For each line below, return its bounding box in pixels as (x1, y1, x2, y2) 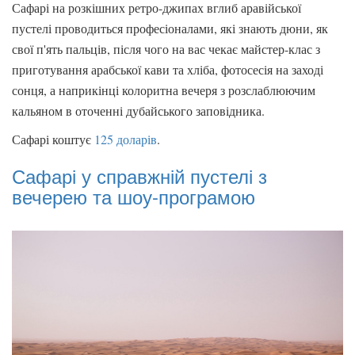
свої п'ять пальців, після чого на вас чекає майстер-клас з (12, 40, 320, 58)
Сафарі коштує (12, 131, 94, 148)
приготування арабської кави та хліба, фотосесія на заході (12, 61, 323, 78)
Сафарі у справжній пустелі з (12, 162, 267, 190)
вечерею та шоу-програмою (12, 182, 255, 211)
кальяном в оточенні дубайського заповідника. (12, 102, 265, 120)
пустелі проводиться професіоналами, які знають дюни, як (12, 20, 328, 37)
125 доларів (94, 131, 157, 148)
